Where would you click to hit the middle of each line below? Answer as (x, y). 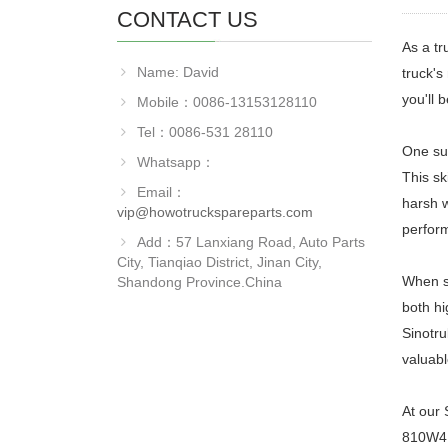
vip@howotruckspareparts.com (215, 212)
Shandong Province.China (199, 282)
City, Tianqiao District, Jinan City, (219, 262)
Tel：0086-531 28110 (205, 132)
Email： (161, 192)
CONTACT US (187, 19)
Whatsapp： (176, 162)
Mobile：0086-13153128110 (227, 102)
